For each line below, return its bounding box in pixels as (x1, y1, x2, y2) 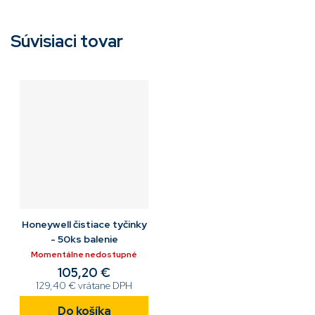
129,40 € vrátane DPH (36, 278, 132, 292)
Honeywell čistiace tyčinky (21, 217, 147, 231)
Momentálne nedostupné (31, 248, 137, 260)
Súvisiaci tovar (11, 30, 123, 52)
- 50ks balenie (50, 232, 118, 245)
